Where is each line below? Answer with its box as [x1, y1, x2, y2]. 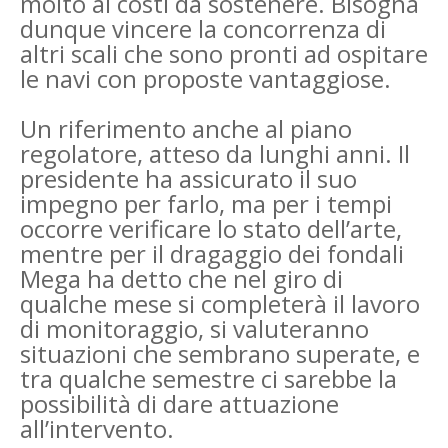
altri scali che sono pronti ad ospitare [20, 36, 428, 70]
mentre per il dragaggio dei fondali [20, 236, 404, 270]
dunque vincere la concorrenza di [20, 11, 386, 45]
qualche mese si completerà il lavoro [20, 286, 420, 320]
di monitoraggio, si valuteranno [20, 311, 369, 345]
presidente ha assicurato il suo [20, 161, 357, 195]
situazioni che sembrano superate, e [20, 336, 420, 370]
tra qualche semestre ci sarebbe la [20, 361, 397, 395]
